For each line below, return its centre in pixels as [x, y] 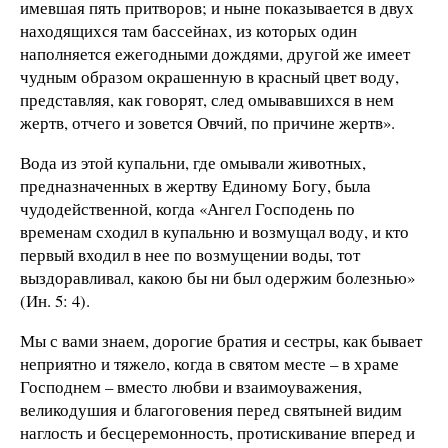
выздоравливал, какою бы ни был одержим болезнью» [217, 278]
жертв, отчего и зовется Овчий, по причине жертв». [207, 123]
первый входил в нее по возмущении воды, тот [190, 255]
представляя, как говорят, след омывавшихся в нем [207, 100]
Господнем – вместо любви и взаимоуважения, [191, 387]
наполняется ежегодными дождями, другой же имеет [215, 54]
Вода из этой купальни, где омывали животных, [193, 163]
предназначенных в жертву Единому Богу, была [195, 186]
